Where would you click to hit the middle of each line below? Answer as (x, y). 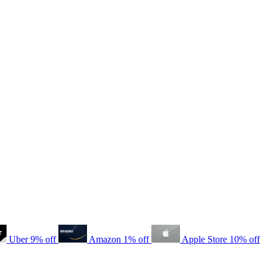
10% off (245, 239)
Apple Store (204, 239)
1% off (137, 239)
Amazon (105, 239)
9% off (44, 239)
